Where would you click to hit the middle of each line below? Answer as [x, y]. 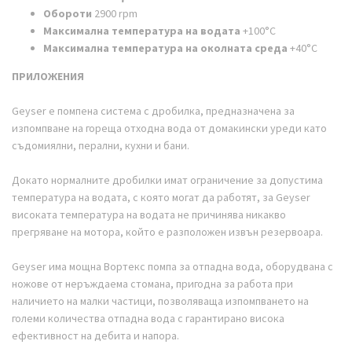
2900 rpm [115, 13]
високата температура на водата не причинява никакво [149, 214]
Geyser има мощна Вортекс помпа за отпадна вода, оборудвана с [172, 266]
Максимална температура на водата [143, 30]
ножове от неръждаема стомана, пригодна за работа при [152, 283]
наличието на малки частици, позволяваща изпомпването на [160, 301]
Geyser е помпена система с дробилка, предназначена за [153, 110]
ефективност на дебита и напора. [95, 335]
